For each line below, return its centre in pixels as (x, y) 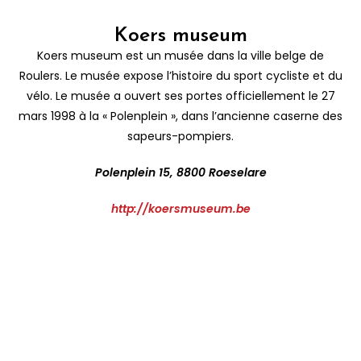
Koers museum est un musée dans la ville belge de (180, 55)
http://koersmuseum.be (180, 208)
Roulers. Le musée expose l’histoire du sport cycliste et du (180, 75)
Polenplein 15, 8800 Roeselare (180, 172)
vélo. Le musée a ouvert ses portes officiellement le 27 (180, 95)
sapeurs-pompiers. (180, 136)
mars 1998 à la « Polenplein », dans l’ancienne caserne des (180, 116)
